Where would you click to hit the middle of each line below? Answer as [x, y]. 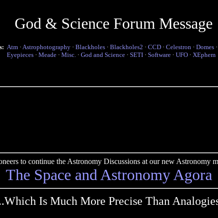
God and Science [103, 55]
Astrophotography [46, 47]
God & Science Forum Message [113, 23]
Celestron [179, 47]
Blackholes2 [127, 47]
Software [159, 55]
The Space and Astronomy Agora [109, 175]
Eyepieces [20, 55]
